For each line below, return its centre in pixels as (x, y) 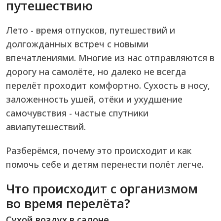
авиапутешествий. (46, 127)
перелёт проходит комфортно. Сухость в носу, (108, 86)
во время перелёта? (68, 203)
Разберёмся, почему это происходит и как (99, 151)
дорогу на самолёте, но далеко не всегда (96, 72)
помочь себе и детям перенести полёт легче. (105, 165)
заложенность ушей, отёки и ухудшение (94, 99)
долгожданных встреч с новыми (77, 44)
